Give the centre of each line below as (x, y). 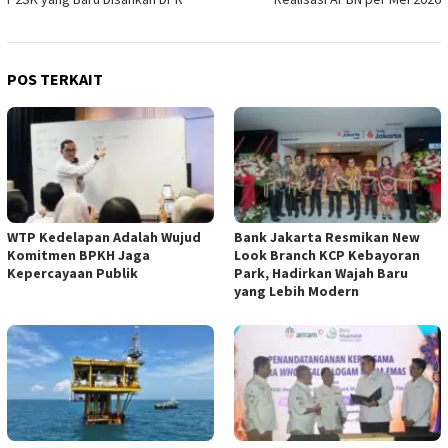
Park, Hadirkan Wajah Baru (321, 272)
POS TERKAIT (55, 78)
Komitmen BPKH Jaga (78, 254)
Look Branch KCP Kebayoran (327, 254)
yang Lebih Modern (296, 290)
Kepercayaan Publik (72, 272)
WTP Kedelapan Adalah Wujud (104, 236)
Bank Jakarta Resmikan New (327, 236)
